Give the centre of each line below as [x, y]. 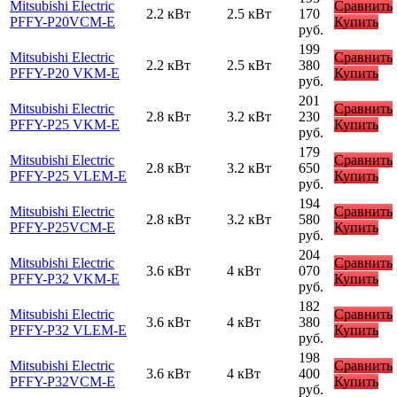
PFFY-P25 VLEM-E [68, 175]
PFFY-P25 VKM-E [65, 124]
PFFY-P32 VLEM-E [68, 330]
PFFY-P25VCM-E [62, 227]
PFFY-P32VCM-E [62, 381]
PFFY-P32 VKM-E [65, 278]
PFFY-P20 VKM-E [65, 73]
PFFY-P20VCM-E [62, 21]
